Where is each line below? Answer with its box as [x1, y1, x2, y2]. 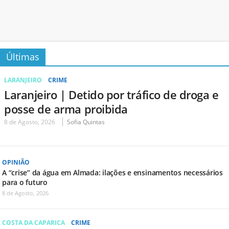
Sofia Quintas [67, 117, 105, 126]
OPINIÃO [2, 157, 30, 167]
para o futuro [2, 177, 48, 187]
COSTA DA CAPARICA [2, 218, 65, 227]
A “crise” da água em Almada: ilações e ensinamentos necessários [2, 167, 223, 177]
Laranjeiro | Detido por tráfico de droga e [4, 86, 219, 102]
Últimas [6, 50, 39, 63]
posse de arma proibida [4, 101, 128, 117]
